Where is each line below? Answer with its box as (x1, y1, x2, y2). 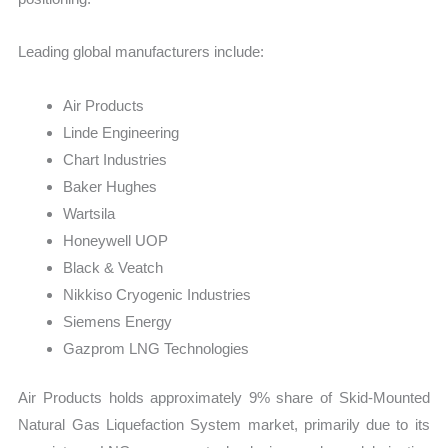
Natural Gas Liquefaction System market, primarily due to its (18, 416, 430, 434)
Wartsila (63, 204, 116, 222)
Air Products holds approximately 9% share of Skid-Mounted (18, 389, 430, 407)
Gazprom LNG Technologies (63, 339, 250, 357)
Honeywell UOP (63, 231, 169, 249)
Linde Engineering (63, 123, 180, 141)
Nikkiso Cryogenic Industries (63, 285, 252, 303)
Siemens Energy (63, 312, 173, 330)
